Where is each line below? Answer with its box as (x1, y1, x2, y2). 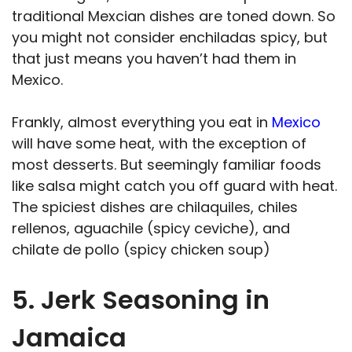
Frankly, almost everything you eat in (12, 112, 272, 132)
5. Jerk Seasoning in (12, 281, 269, 317)
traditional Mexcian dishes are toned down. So (12, 5, 335, 26)
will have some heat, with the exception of (12, 133, 306, 153)
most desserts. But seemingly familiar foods (12, 154, 321, 174)
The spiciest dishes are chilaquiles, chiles (12, 196, 298, 217)
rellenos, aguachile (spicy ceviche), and (12, 218, 290, 238)
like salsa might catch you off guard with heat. (12, 175, 337, 196)
